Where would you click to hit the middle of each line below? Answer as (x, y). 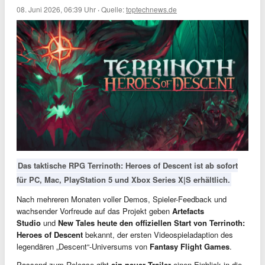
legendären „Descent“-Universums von (83, 246)
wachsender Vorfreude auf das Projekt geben (94, 211)
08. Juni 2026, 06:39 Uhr (56, 9)
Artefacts (188, 211)
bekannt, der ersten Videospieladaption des (158, 234)
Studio (29, 222)
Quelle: (114, 9)
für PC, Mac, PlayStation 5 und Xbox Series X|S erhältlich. (123, 179)
